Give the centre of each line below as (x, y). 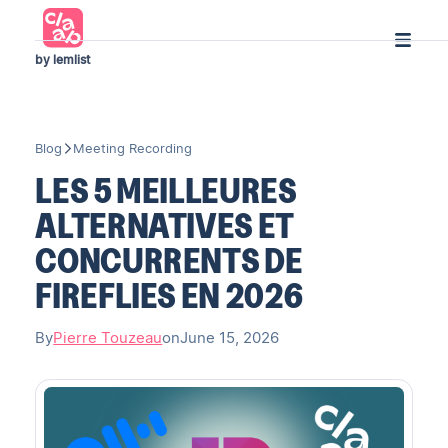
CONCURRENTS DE (169, 260)
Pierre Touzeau (108, 338)
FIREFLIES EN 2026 (169, 295)
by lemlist (63, 59)
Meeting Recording (133, 148)
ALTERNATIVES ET (165, 225)
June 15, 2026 (230, 338)
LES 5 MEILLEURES (166, 190)
